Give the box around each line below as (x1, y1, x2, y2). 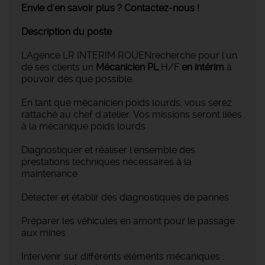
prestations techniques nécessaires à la (21, 156, 192, 168)
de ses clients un (21, 62, 96, 73)
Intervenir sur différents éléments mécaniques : (21, 251, 224, 263)
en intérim (182, 62, 224, 73)
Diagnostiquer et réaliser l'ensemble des (21, 144, 195, 156)
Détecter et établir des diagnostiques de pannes (21, 192, 229, 203)
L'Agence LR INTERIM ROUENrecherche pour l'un (21, 50, 237, 62)
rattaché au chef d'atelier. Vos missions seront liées (21, 109, 242, 121)
